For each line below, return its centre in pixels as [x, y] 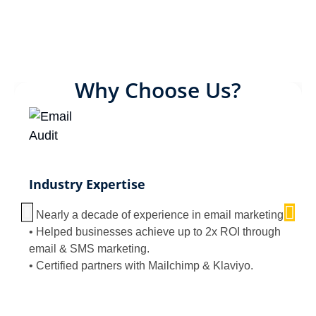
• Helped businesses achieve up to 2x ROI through [155, 231]
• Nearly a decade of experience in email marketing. [158, 214]
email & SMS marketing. [89, 248]
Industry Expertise [87, 184]
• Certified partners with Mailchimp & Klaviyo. [141, 265]
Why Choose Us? [158, 90]
